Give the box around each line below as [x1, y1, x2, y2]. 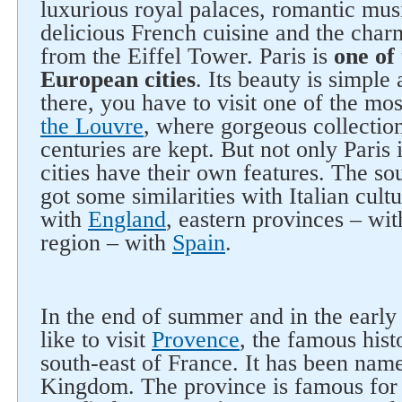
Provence [152, 327, 240, 353]
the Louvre [40, 113, 144, 139]
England [88, 206, 166, 232]
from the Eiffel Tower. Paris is [40, 43, 334, 69]
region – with [40, 230, 172, 256]
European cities [40, 66, 196, 92]
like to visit [40, 327, 152, 353]
